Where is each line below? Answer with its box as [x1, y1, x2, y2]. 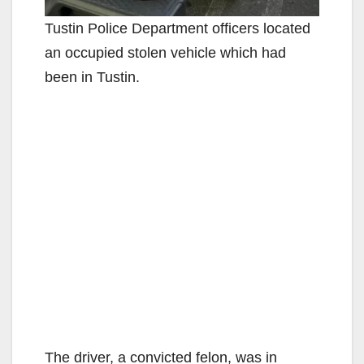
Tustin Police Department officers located [45, 20, 310, 37]
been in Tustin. [45, 69, 140, 86]
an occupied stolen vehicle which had [45, 45, 286, 62]
